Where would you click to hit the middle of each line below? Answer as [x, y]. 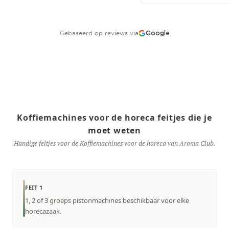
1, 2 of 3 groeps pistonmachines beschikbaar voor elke [107, 201]
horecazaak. [43, 211]
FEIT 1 [34, 188]
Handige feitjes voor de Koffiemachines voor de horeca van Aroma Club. [114, 143]
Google [157, 33]
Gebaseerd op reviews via [99, 33]
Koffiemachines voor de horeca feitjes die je [114, 118]
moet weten [114, 131]
